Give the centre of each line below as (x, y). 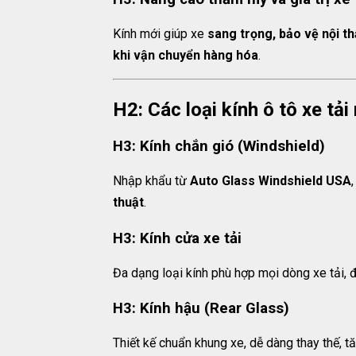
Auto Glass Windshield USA (271, 180)
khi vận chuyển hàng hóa (186, 56)
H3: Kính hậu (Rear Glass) (201, 309)
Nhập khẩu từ (151, 180)
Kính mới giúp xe (160, 34)
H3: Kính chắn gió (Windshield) (219, 146)
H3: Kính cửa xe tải (177, 238)
